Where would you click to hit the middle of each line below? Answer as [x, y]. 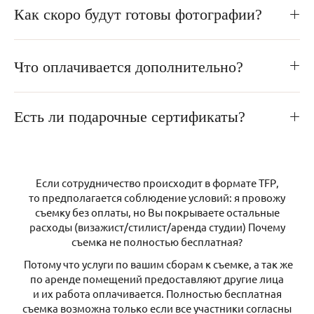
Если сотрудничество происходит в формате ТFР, [157, 182]
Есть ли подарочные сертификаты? [130, 116]
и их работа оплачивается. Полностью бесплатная [157, 294]
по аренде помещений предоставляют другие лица [157, 279]
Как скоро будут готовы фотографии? [138, 14]
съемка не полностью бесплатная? [157, 241]
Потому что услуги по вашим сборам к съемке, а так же [157, 264]
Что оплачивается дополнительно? [133, 67]
